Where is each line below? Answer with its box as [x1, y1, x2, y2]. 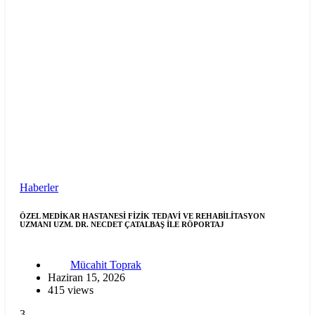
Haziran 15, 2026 [48, 271, 125, 283]
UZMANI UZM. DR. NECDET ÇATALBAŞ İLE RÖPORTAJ [20, 219, 224, 229]
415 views [48, 283, 94, 296]
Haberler [20, 181, 58, 193]
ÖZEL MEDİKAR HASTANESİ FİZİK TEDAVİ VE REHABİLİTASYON [20, 211, 265, 220]
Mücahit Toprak [70, 258, 141, 271]
